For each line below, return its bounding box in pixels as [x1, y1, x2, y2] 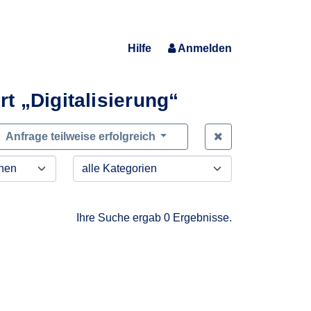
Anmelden [178, 42, 232, 54]
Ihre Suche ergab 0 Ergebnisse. [76, 212, 232, 224]
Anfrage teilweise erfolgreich [6, 131, 159, 142]
